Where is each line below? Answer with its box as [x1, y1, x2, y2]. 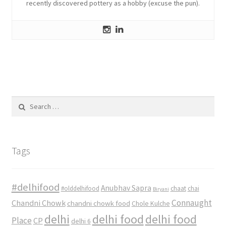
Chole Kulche [131, 199, 170, 208]
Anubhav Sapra [100, 183, 151, 193]
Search [11, 97, 32, 106]
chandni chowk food [67, 198, 130, 208]
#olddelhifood [61, 184, 99, 193]
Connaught [171, 197, 212, 209]
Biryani [152, 186, 169, 193]
